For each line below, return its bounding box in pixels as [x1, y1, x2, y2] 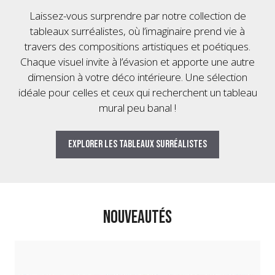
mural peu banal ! [99, 100, 176, 115]
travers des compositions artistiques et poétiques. [25, 39, 250, 53]
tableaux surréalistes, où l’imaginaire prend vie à [30, 23, 245, 38]
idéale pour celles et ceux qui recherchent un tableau [18, 85, 257, 99]
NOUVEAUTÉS [103, 207, 172, 229]
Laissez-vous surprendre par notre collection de [29, 8, 246, 23]
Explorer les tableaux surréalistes [68, 138, 207, 151]
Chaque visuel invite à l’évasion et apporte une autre [20, 54, 255, 69]
